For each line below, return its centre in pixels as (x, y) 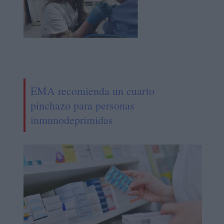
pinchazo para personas (82, 105)
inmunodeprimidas (71, 120)
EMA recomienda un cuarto (92, 91)
